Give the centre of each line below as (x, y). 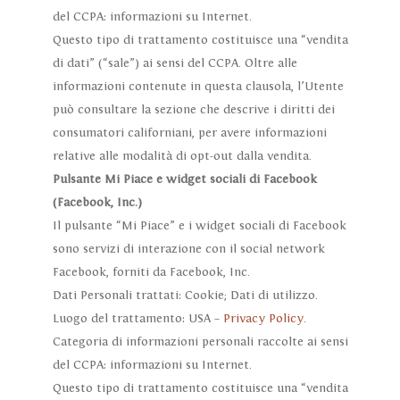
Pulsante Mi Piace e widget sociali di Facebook (184, 180)
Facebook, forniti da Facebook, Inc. (151, 273)
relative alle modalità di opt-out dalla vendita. (182, 157)
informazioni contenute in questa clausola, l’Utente (198, 87)
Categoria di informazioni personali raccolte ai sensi (200, 342)
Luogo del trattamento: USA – (137, 319)
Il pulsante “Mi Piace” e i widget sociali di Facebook (199, 226)
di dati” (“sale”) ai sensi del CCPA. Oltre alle (175, 64)
